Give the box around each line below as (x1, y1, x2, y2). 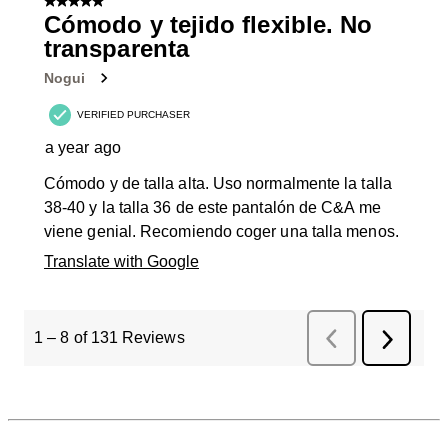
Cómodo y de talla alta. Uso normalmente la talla (44, 175, 392, 193)
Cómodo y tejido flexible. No (44, 11, 373, 39)
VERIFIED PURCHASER (77, 109, 190, 121)
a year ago (45, 139, 121, 157)
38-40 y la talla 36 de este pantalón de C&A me (44, 199, 381, 217)
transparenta (44, 35, 189, 63)
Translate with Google (44, 253, 199, 271)
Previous (331, 329, 383, 345)
